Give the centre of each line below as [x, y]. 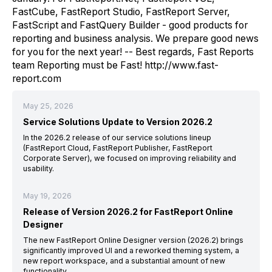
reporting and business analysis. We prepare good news [135, 38]
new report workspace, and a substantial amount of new [124, 261]
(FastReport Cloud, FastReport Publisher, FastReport [117, 148]
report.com [37, 78]
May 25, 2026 [48, 106]
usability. [38, 169]
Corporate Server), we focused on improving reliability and [129, 158]
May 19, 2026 [47, 196]
